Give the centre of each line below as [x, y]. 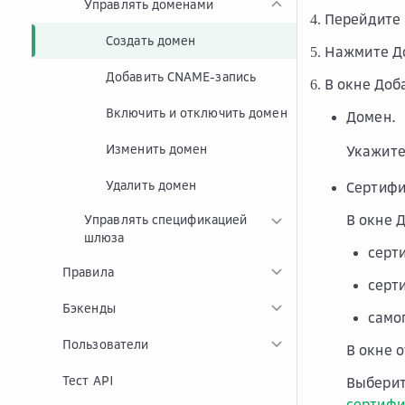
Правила [88, 272]
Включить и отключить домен [197, 113]
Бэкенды [89, 308]
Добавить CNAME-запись [181, 76]
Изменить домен [157, 149]
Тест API [88, 380]
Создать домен [151, 40]
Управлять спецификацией [166, 219]
